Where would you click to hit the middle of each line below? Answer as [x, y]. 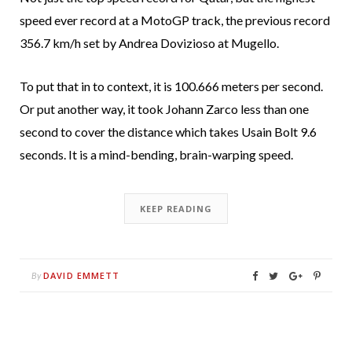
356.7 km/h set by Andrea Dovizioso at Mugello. [149, 42]
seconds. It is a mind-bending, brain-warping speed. [156, 154]
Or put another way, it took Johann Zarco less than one [164, 108]
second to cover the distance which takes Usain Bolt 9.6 [168, 131]
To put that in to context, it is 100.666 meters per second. [171, 86]
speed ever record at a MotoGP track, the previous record [175, 20]
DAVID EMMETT [82, 275]
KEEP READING [176, 208]
